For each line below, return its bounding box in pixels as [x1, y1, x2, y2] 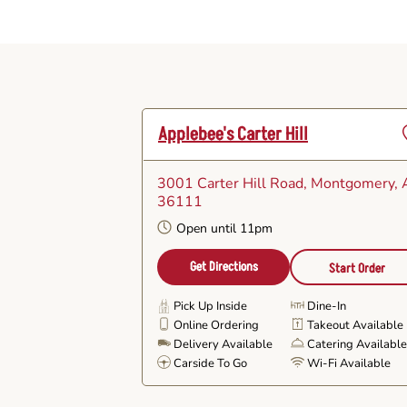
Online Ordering [174, 317, 259, 333]
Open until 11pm [176, 220, 273, 238]
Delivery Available [174, 336, 273, 352]
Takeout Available [307, 317, 404, 333]
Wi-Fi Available [307, 355, 392, 372]
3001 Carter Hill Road [157, 174, 303, 194]
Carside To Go [174, 355, 247, 372]
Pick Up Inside [174, 298, 247, 314]
